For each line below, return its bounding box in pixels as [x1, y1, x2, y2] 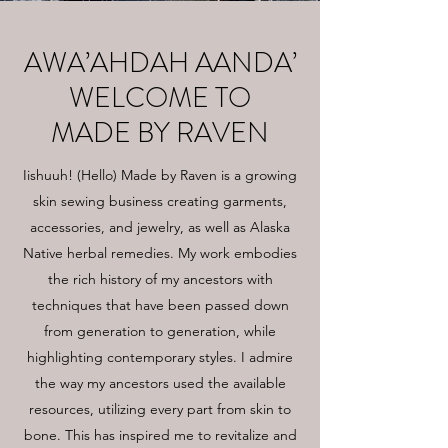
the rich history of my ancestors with [47, 270, 273, 288]
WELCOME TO [69, 78, 251, 118]
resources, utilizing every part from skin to [29, 400, 291, 418]
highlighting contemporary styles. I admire [27, 348, 293, 366]
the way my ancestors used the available [34, 374, 286, 392]
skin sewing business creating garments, [33, 192, 287, 210]
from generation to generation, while [44, 322, 276, 340]
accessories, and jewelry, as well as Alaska [30, 218, 290, 236]
